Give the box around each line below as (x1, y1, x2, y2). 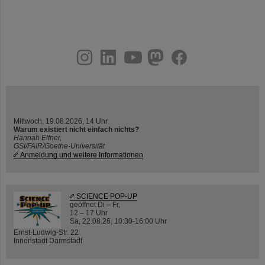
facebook (105, 49, 137, 57)
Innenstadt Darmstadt (14, 236, 82, 244)
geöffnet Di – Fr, (70, 200, 120, 208)
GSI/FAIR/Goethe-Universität (14, 141, 105, 150)
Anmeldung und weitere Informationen (20, 150, 143, 159)
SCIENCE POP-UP (76, 192, 137, 200)
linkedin (37, 49, 63, 57)
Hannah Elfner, (14, 133, 62, 141)
